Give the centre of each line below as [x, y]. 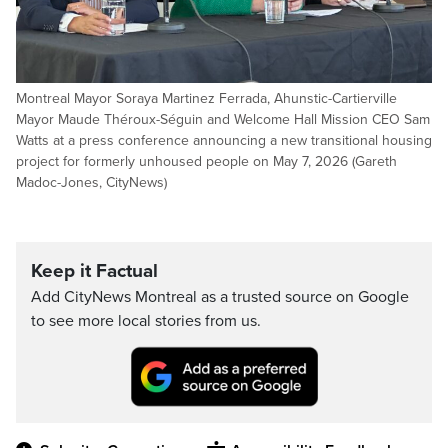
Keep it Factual [94, 271]
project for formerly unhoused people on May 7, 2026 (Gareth [206, 162]
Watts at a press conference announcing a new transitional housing [224, 141]
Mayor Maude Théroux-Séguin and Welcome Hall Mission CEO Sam [223, 120]
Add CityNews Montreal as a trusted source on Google [220, 297]
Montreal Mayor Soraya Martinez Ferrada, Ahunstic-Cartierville [206, 99]
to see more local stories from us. [146, 321]
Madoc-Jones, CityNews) [91, 183]
